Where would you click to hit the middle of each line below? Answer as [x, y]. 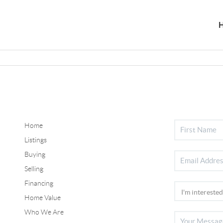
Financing [39, 183]
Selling [34, 168]
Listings [35, 140]
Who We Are [44, 212]
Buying [35, 154]
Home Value [42, 197]
